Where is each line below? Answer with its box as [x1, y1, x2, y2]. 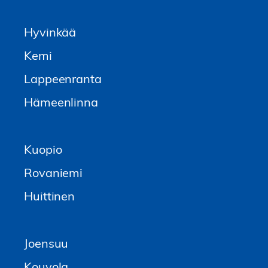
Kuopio [24, 141, 62, 157]
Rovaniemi [24, 164, 83, 180]
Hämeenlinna [24, 93, 98, 109]
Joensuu [24, 234, 69, 251]
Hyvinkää [24, 23, 77, 39]
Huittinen [24, 187, 75, 203]
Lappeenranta [24, 70, 102, 86]
